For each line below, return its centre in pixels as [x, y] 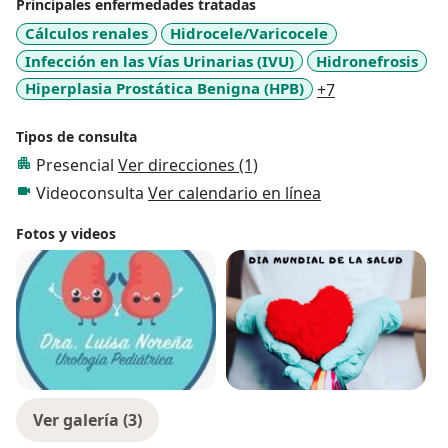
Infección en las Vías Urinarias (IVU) [159, 60]
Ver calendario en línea [234, 192]
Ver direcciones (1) [188, 164]
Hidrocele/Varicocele [249, 33]
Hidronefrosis [367, 60]
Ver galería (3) [87, 419]
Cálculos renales [86, 33]
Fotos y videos [66, 233]
